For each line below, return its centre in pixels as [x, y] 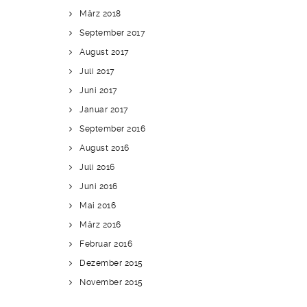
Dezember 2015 [111, 263]
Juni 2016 [99, 186]
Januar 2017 [104, 110]
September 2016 [112, 129]
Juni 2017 [99, 90]
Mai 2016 [98, 206]
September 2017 [112, 33]
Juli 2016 [97, 167]
